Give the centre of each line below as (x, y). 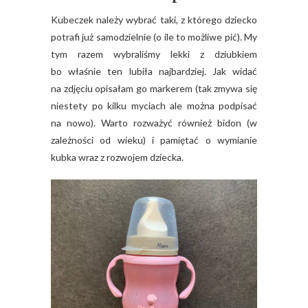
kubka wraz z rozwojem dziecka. (117, 157)
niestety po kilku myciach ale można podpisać (154, 106)
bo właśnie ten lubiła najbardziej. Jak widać (154, 71)
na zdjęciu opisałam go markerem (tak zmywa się (154, 89)
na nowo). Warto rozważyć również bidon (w (154, 123)
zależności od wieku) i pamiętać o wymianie (154, 140)
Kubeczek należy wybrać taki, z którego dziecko (154, 20)
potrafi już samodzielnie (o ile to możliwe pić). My (154, 37)
